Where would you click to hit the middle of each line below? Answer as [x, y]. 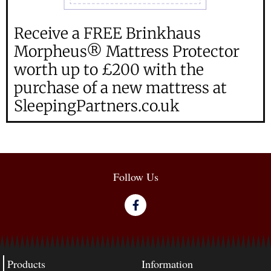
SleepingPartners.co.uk [97, 106]
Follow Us [135, 177]
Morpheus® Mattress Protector [127, 52]
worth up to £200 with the [109, 70]
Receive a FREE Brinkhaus [107, 34]
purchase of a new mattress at [120, 88]
